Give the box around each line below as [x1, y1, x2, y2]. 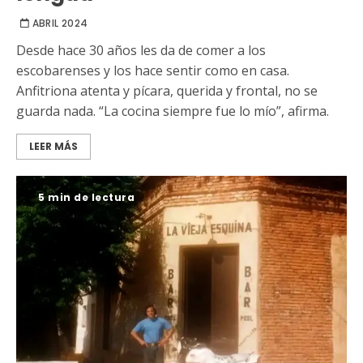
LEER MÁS [29, 139, 78, 153]
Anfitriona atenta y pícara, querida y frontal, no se [16, 81, 318, 100]
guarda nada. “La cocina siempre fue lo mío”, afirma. [16, 101, 329, 120]
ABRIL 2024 [32, 15, 88, 30]
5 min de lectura [38, 190, 135, 204]
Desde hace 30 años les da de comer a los [16, 41, 266, 59]
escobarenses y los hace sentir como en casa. [16, 61, 289, 79]
